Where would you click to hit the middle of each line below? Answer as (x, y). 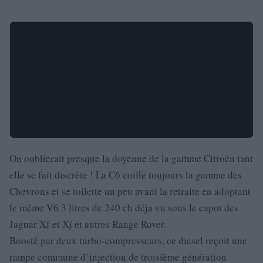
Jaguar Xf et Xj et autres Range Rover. (88, 224)
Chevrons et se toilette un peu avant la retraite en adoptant (130, 191)
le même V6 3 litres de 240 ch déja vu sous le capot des (124, 208)
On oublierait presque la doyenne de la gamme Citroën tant (131, 158)
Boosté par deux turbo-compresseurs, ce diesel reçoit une (128, 240)
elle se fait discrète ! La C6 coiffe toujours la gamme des (126, 175)
